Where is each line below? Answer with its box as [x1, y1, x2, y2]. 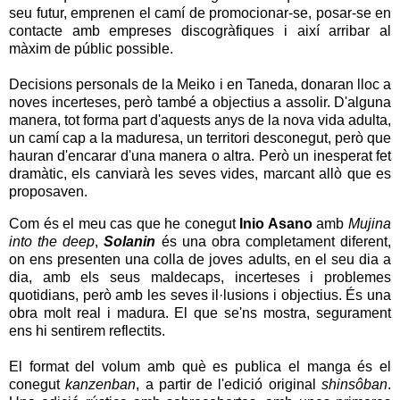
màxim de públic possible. [9, 41, 177, 57]
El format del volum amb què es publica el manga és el [9, 359, 391, 375]
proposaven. [9, 184, 87, 200]
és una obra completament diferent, [155, 234, 391, 250]
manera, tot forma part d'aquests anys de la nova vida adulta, [9, 112, 391, 129]
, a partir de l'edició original [136, 377, 322, 393]
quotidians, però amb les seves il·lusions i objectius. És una [9, 287, 391, 304]
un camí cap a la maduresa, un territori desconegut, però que [9, 130, 391, 146]
